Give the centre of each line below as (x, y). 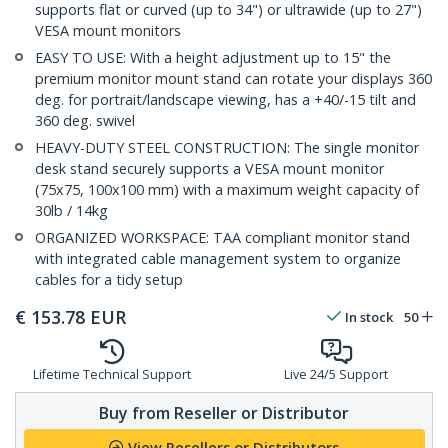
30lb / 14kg (71, 211)
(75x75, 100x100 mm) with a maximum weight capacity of (227, 190)
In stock (369, 317)
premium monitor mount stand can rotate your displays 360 (233, 79)
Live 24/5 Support (336, 375)
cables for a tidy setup (109, 280)
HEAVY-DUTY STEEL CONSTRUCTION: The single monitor (227, 148)
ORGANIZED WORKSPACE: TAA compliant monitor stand (222, 238)
